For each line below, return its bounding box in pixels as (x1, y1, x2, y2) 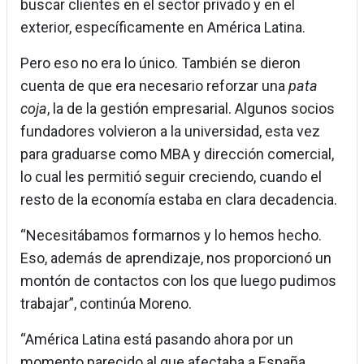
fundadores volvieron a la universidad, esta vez (20, 123, 320, 141)
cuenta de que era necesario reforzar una (20, 77, 288, 95)
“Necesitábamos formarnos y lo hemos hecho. (20, 227, 322, 245)
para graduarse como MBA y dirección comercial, (20, 145, 334, 163)
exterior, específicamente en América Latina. (20, 19, 309, 37)
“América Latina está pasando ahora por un (20, 331, 293, 349)
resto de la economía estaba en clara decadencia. (20, 191, 337, 209)
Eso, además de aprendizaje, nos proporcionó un (20, 249, 331, 267)
